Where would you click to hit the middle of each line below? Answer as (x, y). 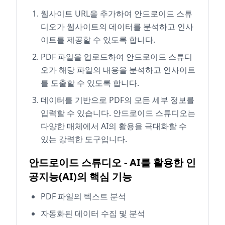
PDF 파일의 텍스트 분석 (83, 196)
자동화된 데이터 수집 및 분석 (93, 213)
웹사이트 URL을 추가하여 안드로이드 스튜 (117, 13)
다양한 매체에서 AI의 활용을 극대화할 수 (114, 126)
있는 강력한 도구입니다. (84, 139)
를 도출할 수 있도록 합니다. (90, 83)
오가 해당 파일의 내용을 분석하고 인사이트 (118, 70)
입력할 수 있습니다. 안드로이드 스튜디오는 (118, 113)
